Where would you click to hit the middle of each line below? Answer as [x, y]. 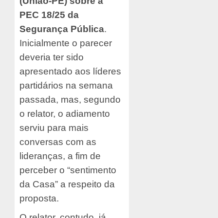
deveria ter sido [52, 57]
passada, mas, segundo [70, 99]
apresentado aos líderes [70, 71]
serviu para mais [54, 127]
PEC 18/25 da [49, 15]
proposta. [39, 198]
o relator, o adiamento [65, 113]
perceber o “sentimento [68, 170]
